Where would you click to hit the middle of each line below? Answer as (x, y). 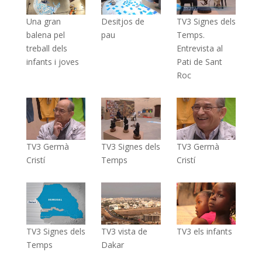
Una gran (43, 21)
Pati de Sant (199, 61)
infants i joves (52, 61)
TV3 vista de (125, 231)
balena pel (45, 35)
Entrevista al (199, 48)
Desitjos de (123, 21)
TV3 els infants (204, 231)
